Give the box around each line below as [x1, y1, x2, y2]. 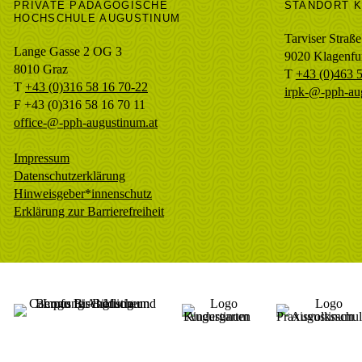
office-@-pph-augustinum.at [14, 116, 158, 130]
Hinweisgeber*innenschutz [14, 187, 152, 201]
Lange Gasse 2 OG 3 [14, 44, 122, 59]
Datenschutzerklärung [14, 169, 125, 183]
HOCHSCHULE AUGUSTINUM [14, 12, 181, 25]
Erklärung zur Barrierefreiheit [14, 204, 164, 219]
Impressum [14, 151, 69, 166]
